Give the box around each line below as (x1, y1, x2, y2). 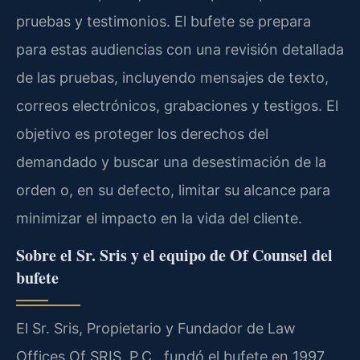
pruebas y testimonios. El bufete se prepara (16, 13, 311, 31)
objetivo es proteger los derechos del (16, 125, 268, 143)
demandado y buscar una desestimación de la (16, 153, 326, 171)
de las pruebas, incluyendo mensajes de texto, (16, 69, 329, 87)
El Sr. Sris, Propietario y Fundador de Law (16, 319, 296, 337)
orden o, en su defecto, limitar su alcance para (16, 182, 330, 199)
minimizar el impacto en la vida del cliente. (16, 210, 302, 227)
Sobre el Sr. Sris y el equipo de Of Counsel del (16, 243, 333, 267)
